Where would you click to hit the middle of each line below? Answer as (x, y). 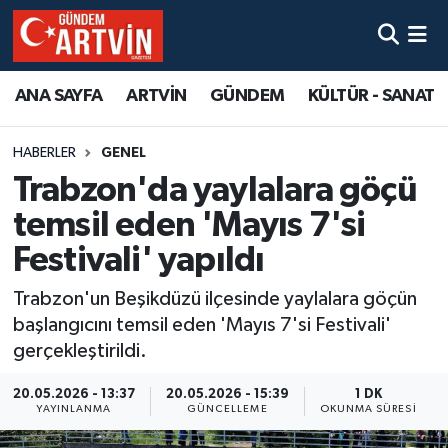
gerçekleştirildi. (79, 351)
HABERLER (44, 153)
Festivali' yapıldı (138, 260)
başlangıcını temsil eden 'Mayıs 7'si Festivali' (201, 325)
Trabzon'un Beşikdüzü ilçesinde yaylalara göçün (214, 299)
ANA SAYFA (59, 96)
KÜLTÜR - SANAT (371, 96)
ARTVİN (156, 96)
